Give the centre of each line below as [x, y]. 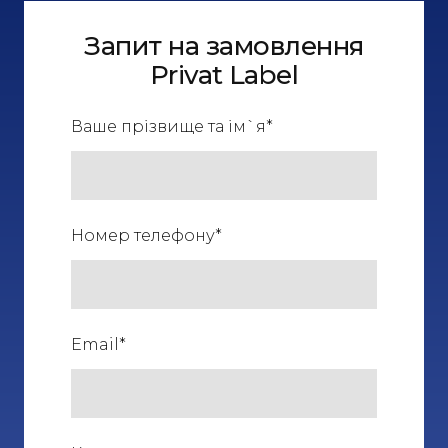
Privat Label [224, 75]
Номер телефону [143, 236]
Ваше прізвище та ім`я [168, 127]
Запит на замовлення [224, 46]
